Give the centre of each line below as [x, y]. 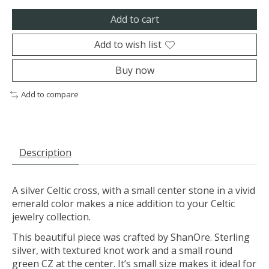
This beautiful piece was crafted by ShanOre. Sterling [131, 237]
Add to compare [50, 95]
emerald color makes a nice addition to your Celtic [123, 204]
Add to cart [134, 20]
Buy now [134, 71]
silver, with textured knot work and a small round [122, 251]
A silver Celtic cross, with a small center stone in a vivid [134, 191]
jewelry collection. [51, 217]
